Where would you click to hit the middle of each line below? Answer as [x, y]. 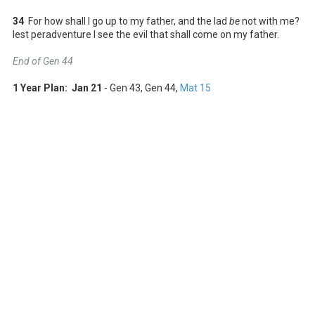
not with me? [270, 21]
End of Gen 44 [43, 61]
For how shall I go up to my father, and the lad [127, 21]
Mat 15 [195, 88]
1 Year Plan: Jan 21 [57, 88]
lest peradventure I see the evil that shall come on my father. [146, 34]
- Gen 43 [121, 88]
